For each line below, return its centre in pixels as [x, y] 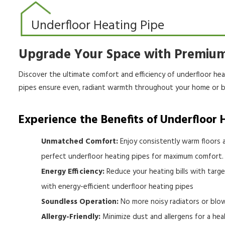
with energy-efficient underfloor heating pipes [117, 187]
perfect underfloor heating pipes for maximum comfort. [132, 157]
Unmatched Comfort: [80, 142]
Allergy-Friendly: [71, 217]
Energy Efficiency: [73, 172]
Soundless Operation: [80, 202]
